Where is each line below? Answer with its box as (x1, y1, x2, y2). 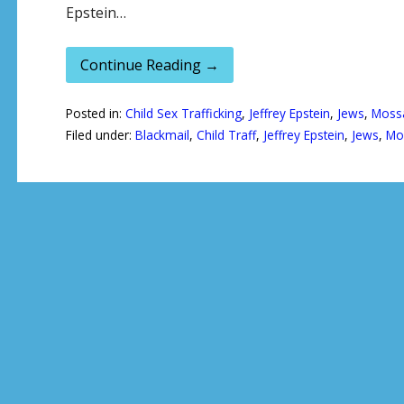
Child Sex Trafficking (124, 104, 242, 122)
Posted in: (65, 104, 125, 122)
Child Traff (196, 125, 256, 143)
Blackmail (134, 125, 189, 143)
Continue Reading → (79, 55, 219, 76)
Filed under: (65, 125, 135, 143)
